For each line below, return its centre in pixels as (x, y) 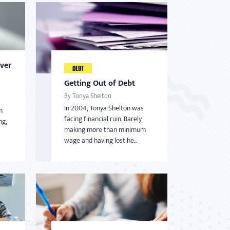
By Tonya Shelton (88, 96)
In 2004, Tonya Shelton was (104, 108)
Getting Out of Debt (99, 83)
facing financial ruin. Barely (103, 119)
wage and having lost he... (100, 140)
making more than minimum (105, 129)
